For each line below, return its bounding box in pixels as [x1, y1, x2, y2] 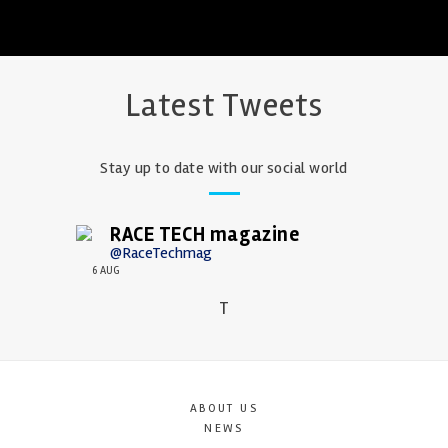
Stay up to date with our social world [100, 157, 348, 178]
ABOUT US [189, 400, 259, 416]
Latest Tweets [125, 84, 323, 126]
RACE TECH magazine [110, 221, 300, 247]
